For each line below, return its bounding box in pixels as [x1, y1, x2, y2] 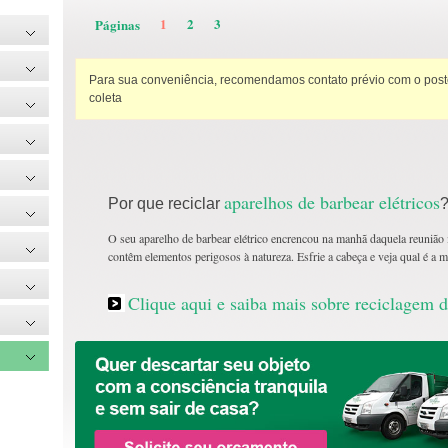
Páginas [95, 14, 141, 34]
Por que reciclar [108, 195, 225, 213]
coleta [88, 90, 122, 105]
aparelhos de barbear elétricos [224, 190, 441, 215]
